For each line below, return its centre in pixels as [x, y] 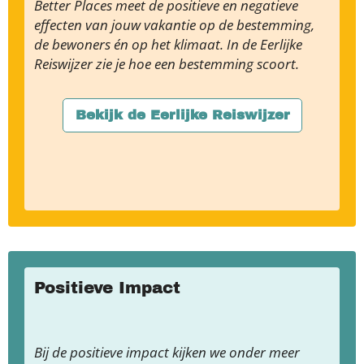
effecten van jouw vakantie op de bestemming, [174, 25]
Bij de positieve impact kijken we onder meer [167, 352]
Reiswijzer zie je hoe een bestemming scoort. [168, 64]
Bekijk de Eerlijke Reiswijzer [182, 115]
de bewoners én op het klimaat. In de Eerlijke [168, 44]
